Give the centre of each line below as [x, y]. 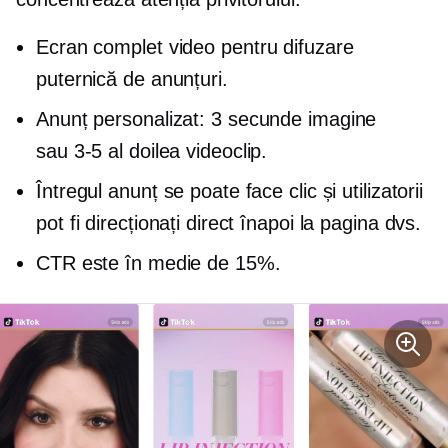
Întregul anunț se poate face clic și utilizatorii [230, 191]
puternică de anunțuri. [132, 79]
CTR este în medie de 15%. [158, 263]
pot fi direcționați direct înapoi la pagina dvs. [229, 223]
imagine [339, 119]
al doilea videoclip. [185, 151]
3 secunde [257, 119]
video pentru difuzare [258, 47]
